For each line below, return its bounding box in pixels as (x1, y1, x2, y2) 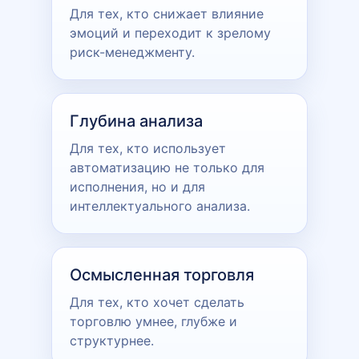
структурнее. (70, 332, 154, 349)
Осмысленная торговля (70, 264, 254, 284)
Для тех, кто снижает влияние (70, 5, 264, 22)
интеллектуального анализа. (70, 197, 250, 214)
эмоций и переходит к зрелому (70, 24, 271, 41)
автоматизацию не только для (70, 159, 264, 175)
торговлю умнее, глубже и (70, 313, 237, 329)
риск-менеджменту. (70, 43, 195, 60)
